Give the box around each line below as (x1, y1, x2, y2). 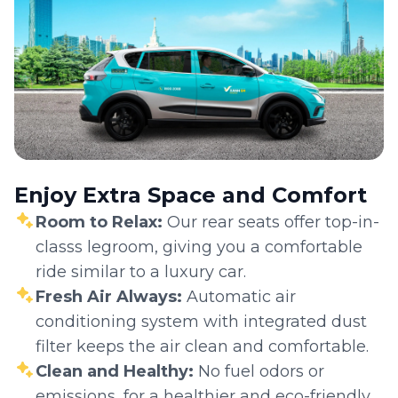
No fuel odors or (198, 361, 324, 381)
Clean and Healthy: (36, 361, 198, 381)
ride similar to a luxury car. (36, 261, 246, 282)
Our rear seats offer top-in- (167, 211, 379, 232)
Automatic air (187, 286, 296, 306)
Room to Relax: (36, 211, 167, 232)
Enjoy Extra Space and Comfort (14, 181, 367, 208)
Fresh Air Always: (36, 286, 187, 306)
